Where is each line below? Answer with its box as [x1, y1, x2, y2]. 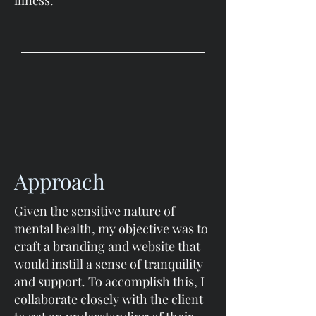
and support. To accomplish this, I [14, 273, 205, 290]
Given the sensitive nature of [14, 202, 175, 219]
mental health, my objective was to [14, 220, 208, 237]
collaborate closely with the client [14, 291, 203, 308]
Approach [14, 167, 105, 195]
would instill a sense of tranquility [14, 255, 203, 272]
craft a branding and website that [14, 238, 200, 255]
